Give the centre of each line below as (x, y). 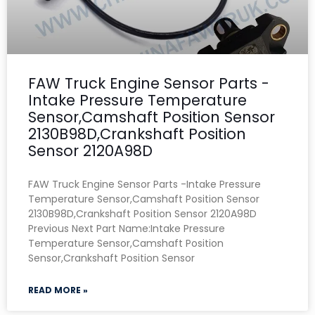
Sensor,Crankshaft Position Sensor (111, 258)
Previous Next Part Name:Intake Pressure (127, 228)
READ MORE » (58, 290)
